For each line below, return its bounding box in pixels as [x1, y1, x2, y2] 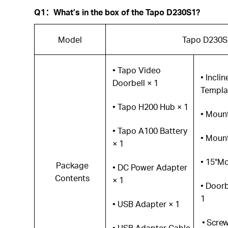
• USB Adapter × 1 [112, 198, 180, 209]
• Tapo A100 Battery [112, 125, 188, 136]
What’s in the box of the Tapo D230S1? [53, 7, 201, 17]
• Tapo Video [112, 65, 161, 75]
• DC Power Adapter [112, 162, 188, 173]
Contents [54, 173, 90, 183]
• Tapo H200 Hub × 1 [112, 101, 189, 112]
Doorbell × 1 [112, 77, 159, 88]
